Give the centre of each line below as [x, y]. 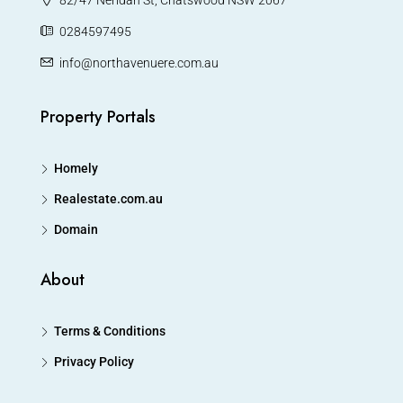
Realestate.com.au [108, 198]
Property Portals [98, 116]
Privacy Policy [94, 361]
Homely [76, 168]
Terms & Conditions [110, 331]
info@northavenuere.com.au [139, 63]
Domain [76, 229]
